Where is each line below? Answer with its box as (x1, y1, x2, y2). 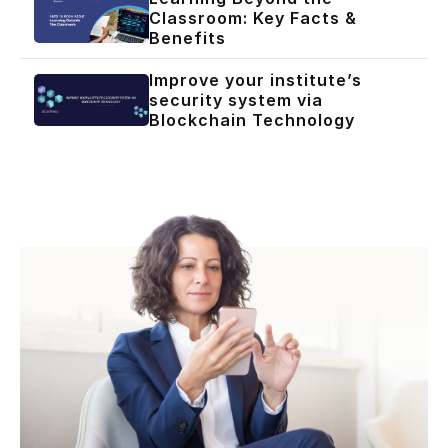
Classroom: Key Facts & (148, 7, 357, 28)
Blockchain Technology (148, 109, 355, 130)
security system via (148, 89, 323, 110)
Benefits (148, 27, 226, 48)
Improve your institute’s (148, 69, 362, 90)
